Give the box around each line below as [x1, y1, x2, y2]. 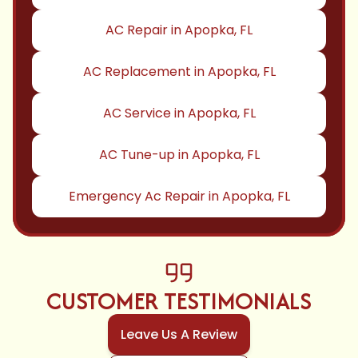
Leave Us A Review [121, 325, 237, 344]
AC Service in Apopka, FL [102, 104, 256, 122]
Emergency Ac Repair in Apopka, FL [68, 187, 290, 205]
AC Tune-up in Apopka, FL [98, 145, 260, 164]
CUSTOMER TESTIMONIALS [46, 284, 312, 318]
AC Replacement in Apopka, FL [82, 62, 276, 81]
